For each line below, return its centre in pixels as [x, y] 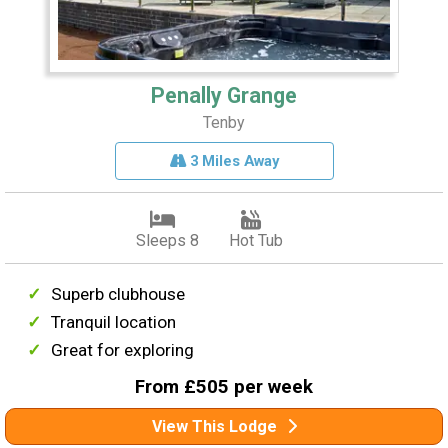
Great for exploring [123, 349]
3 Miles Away [232, 160]
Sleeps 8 [167, 240]
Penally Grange [224, 95]
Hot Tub [255, 240]
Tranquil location [114, 321]
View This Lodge [214, 426]
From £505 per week [224, 386]
